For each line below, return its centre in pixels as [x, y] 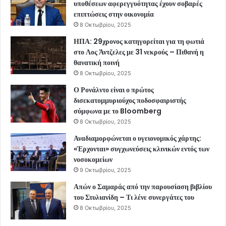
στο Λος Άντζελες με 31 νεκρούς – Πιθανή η [139, 52]
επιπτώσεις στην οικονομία [114, 14]
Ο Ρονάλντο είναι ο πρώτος [114, 90]
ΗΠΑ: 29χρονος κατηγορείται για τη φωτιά [139, 41]
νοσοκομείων [93, 159]
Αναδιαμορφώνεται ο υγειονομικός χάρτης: [137, 138]
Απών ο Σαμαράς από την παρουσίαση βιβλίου [143, 186]
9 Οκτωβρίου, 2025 [105, 170]
